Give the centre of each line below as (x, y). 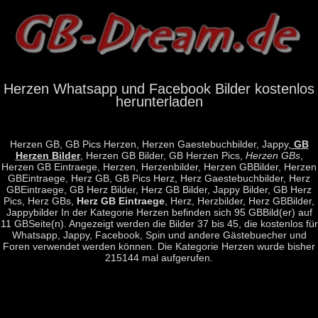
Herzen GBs (273, 155)
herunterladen (159, 101)
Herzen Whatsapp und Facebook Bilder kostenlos (159, 88)
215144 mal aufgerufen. (159, 257)
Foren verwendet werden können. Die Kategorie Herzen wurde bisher (159, 246)
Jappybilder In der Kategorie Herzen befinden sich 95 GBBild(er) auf (159, 212)
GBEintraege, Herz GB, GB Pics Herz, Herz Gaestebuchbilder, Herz (159, 178)
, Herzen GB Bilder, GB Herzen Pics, (163, 155)
